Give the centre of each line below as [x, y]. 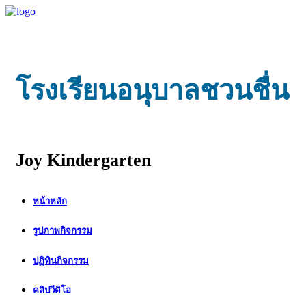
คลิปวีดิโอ [52, 290]
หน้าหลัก [50, 201]
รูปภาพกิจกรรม [62, 231]
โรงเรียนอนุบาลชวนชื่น [152, 90]
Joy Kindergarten [83, 160]
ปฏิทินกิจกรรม [61, 260]
